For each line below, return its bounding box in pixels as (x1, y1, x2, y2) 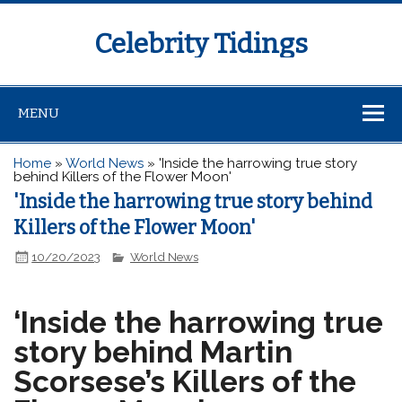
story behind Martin (13, 335, 293, 371)
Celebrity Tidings (94, 28, 308, 61)
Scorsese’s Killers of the (13, 364, 357, 400)
